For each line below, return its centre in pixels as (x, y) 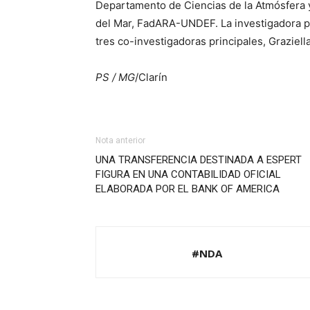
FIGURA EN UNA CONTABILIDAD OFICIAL (188, 174)
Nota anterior (120, 140)
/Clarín (151, 77)
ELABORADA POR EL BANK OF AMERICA (188, 189)
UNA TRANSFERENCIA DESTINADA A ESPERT (199, 160)
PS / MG (115, 77)
